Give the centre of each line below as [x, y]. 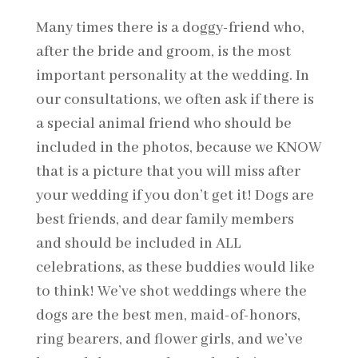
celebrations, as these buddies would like [175, 267]
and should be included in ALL [138, 243]
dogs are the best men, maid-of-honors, [168, 315]
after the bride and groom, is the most [163, 52]
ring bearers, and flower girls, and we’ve [169, 339]
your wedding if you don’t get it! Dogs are [175, 195]
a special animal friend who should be [163, 123]
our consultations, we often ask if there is [175, 99]
